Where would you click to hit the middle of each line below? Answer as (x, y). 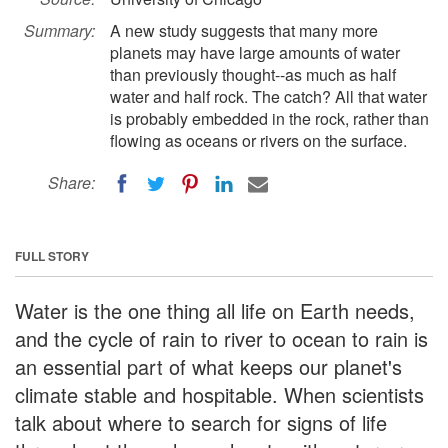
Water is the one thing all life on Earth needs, (215, 310)
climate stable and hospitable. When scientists (219, 394)
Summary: (59, 30)
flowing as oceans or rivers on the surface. (258, 140)
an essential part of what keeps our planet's (208, 366)
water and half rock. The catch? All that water (268, 96)
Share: (71, 182)
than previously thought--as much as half (253, 74)
